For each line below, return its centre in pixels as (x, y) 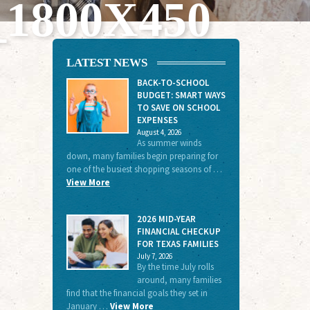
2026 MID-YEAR (166, 219)
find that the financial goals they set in (137, 293)
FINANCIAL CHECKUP (179, 231)
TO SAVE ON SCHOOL (179, 107)
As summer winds (169, 143)
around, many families (179, 280)
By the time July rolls (175, 266)
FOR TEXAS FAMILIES (178, 244)
